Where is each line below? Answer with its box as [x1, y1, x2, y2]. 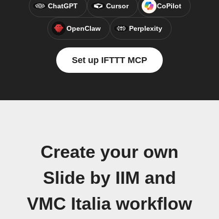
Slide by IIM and [43, 168, 176, 188]
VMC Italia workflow [27, 194, 192, 214]
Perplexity [129, 24, 162, 32]
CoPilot [156, 2, 181, 10]
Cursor [106, 2, 129, 10]
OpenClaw [66, 24, 101, 32]
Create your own [41, 142, 178, 162]
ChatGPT [47, 2, 78, 10]
